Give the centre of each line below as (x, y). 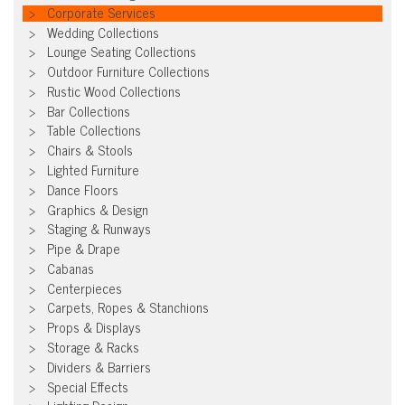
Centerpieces (85, 287)
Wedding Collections (103, 32)
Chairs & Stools (90, 150)
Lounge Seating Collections (122, 52)
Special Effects (88, 386)
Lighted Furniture (93, 170)
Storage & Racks (93, 347)
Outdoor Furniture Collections (128, 71)
